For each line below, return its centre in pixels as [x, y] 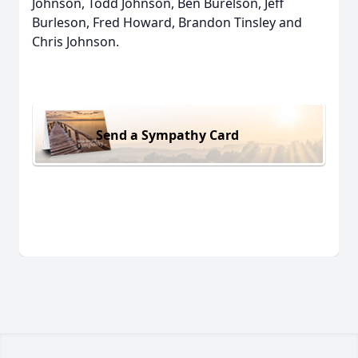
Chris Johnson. [76, 42]
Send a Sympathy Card [167, 135]
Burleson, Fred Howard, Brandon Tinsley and [167, 22]
